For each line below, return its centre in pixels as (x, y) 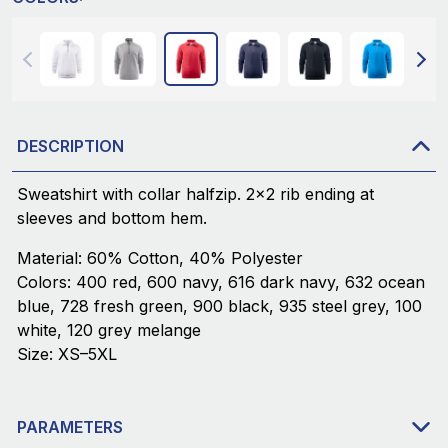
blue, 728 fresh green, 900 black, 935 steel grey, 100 (219, 306)
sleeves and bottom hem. (112, 218)
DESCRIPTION (70, 145)
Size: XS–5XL (67, 354)
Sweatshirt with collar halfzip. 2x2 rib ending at (195, 194)
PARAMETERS (70, 426)
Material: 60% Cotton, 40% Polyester (160, 258)
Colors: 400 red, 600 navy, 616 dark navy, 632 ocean (221, 282)
